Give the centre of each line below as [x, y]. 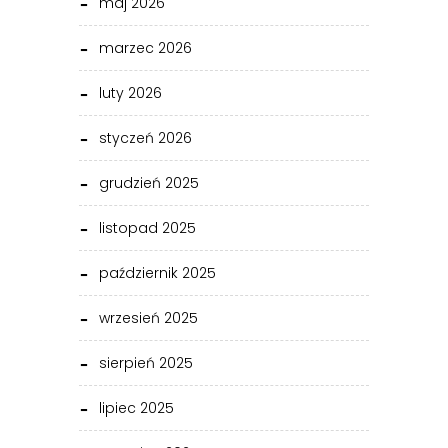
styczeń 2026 [145, 138]
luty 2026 [130, 93]
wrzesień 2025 [148, 318]
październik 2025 [157, 273]
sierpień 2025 [146, 363]
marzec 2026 [145, 48]
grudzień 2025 [149, 183]
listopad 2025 [147, 228]
